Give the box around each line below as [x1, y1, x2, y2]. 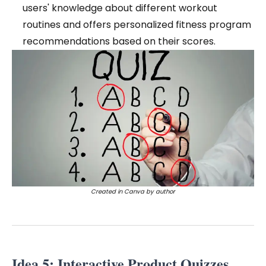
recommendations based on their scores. [23, 34, 216, 49]
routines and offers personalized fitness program [23, 18, 251, 32]
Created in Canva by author [91, 186, 175, 196]
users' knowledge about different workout [23, 1, 217, 15]
